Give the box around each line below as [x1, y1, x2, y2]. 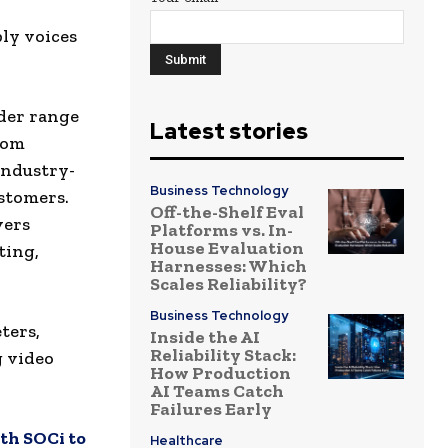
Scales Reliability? [150, 273, 307, 296]
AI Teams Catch [150, 380, 284, 403]
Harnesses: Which [150, 255, 307, 278]
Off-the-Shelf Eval [150, 201, 304, 224]
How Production [150, 362, 291, 385]
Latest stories [150, 117, 308, 147]
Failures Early [150, 398, 272, 421]
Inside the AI [150, 326, 260, 349]
